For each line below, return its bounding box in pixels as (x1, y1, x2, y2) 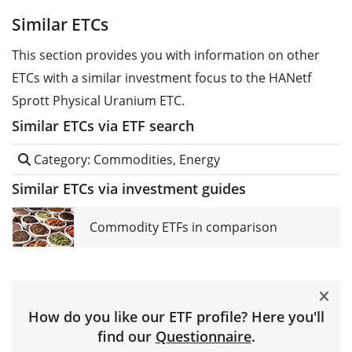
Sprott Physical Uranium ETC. (12, 92, 185, 109)
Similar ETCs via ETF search (12, 116, 194, 135)
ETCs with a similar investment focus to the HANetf (12, 69, 311, 86)
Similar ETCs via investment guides (12, 179, 246, 198)
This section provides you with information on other (12, 46, 320, 64)
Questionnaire (155, 327, 251, 346)
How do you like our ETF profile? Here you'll (27, 307, 324, 326)
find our (97, 327, 156, 346)
